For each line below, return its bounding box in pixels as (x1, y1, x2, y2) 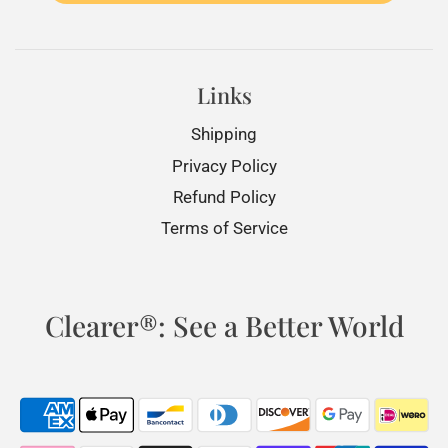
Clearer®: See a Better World (44, 307, 404, 345)
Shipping (191, 124, 257, 145)
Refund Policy (172, 186, 276, 207)
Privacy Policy (171, 155, 277, 176)
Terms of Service (160, 218, 288, 239)
